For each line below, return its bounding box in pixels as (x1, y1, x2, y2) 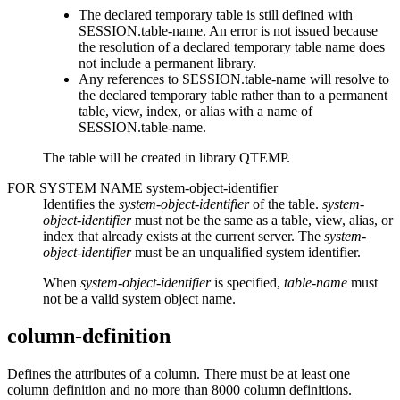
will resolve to (306, 71, 389, 87)
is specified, (211, 274, 284, 290)
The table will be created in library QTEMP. (43, 149, 290, 165)
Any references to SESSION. (79, 71, 245, 87)
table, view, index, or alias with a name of (79, 103, 312, 119)
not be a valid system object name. (43, 290, 236, 306)
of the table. (249, 196, 322, 212)
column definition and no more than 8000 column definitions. (7, 382, 352, 398)
